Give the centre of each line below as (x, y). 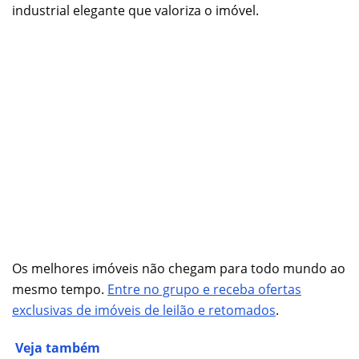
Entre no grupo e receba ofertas (204, 289)
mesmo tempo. (60, 289)
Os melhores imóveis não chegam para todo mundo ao (179, 268)
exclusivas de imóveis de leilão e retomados (144, 310)
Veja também (58, 347)
